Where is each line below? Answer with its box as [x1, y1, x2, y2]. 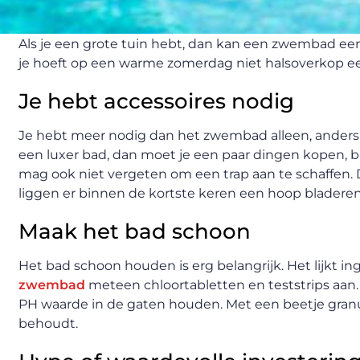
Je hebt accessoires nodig [18, 88, 294, 114]
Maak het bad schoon [18, 219, 251, 244]
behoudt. [18, 316, 78, 331]
